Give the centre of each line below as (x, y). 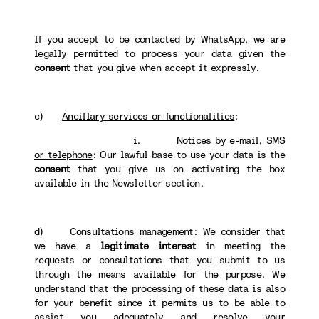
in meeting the (240, 246)
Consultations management (132, 232)
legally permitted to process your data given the (159, 54)
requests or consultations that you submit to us (159, 260)
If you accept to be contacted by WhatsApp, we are (159, 40)
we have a (68, 246)
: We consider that (239, 232)
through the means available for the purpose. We (159, 274)
